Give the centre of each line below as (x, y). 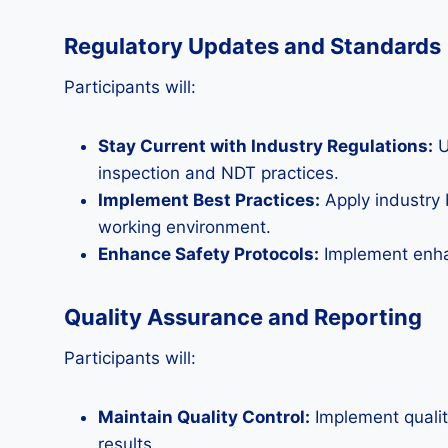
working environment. (184, 227)
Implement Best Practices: (209, 200)
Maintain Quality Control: (204, 417)
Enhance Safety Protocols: (208, 254)
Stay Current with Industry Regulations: (265, 146)
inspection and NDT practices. (218, 173)
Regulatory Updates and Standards (252, 46)
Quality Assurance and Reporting (243, 317)
